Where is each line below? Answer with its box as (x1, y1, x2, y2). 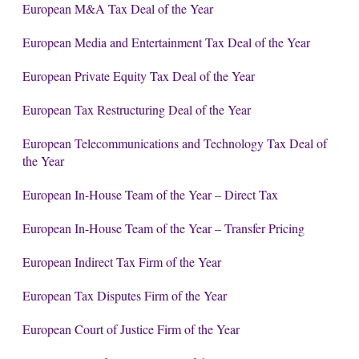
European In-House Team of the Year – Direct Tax (22, 185, 278, 203)
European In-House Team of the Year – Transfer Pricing (22, 219, 305, 236)
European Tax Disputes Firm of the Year (22, 286, 227, 304)
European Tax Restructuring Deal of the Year (22, 100, 251, 118)
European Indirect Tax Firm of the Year (22, 252, 221, 270)
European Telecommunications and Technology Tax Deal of (22, 134, 327, 151)
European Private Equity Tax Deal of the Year (22, 67, 255, 84)
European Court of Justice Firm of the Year (22, 320, 240, 337)
